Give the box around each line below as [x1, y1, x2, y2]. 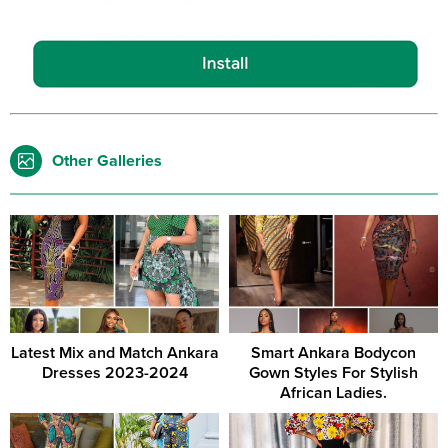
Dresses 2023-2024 [41, 362, 188, 383]
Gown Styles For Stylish [249, 362, 418, 383]
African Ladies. [280, 382, 387, 403]
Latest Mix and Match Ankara [10, 342, 219, 363]
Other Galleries [52, 151, 162, 171]
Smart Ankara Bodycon [251, 342, 416, 363]
